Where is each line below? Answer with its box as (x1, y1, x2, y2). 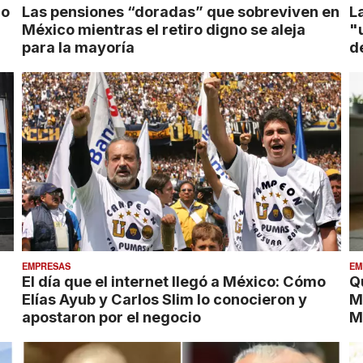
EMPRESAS (22, 259, 71, 273)
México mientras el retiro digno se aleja (22, 19, 306, 38)
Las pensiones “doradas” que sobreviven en (22, 2, 340, 20)
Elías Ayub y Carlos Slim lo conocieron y (22, 290, 308, 309)
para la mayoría (22, 37, 135, 56)
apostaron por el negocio (22, 308, 202, 327)
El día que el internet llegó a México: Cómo (22, 272, 327, 291)
